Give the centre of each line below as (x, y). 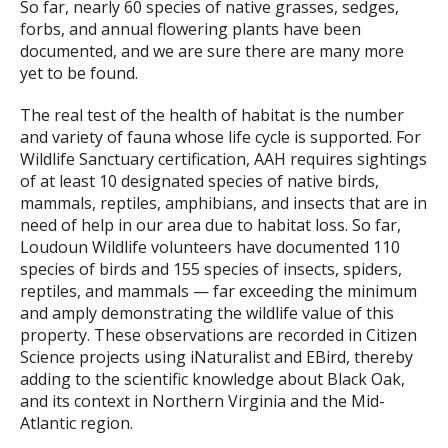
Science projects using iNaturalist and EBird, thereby (216, 357)
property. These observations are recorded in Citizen (218, 335)
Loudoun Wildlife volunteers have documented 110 (210, 247)
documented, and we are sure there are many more (212, 51)
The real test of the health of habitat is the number (212, 115)
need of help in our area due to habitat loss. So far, (210, 225)
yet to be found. (79, 73)
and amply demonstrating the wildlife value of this (207, 313)
